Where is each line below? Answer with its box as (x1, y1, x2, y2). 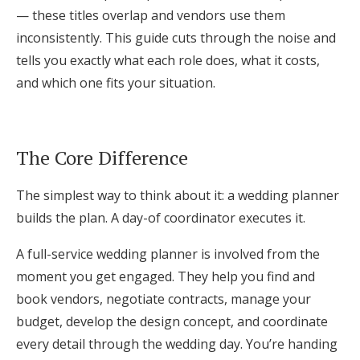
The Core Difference (16, 145, 188, 170)
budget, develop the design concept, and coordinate (16, 313, 328, 330)
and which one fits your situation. (16, 74, 215, 92)
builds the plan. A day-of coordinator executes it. (16, 209, 305, 227)
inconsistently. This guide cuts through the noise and (16, 29, 336, 47)
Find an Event (134, 72, 226, 88)
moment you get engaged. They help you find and (16, 268, 315, 285)
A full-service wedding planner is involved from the (16, 245, 320, 263)
